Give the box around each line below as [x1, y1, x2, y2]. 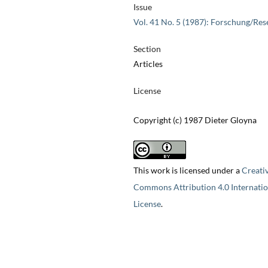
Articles [133, 59, 163, 69]
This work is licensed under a [133, 165, 242, 176]
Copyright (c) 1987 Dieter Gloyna [133, 115, 257, 126]
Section [133, 44, 161, 54]
